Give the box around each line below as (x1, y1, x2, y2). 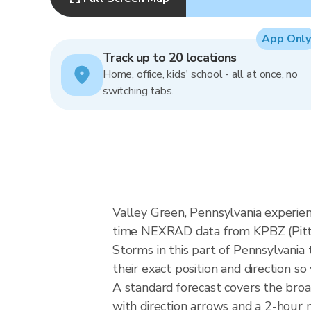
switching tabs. (103, 83, 174, 99)
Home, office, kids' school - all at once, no (103, 67, 299, 82)
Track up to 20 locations (103, 49, 237, 66)
